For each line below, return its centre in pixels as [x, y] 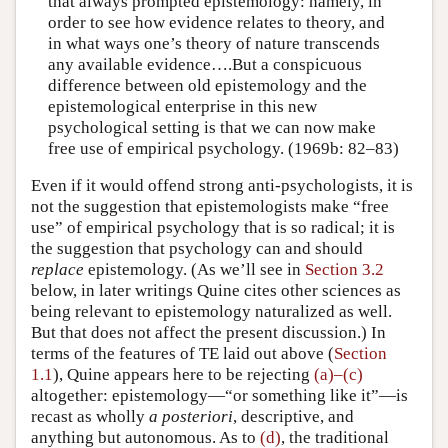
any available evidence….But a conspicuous [204, 64]
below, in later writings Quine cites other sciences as [216, 291]
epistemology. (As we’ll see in [194, 270]
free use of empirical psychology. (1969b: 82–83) [223, 148]
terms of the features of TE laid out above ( [182, 354]
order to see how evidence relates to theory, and [216, 22]
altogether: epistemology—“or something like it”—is [219, 396]
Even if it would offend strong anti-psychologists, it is [222, 186]
